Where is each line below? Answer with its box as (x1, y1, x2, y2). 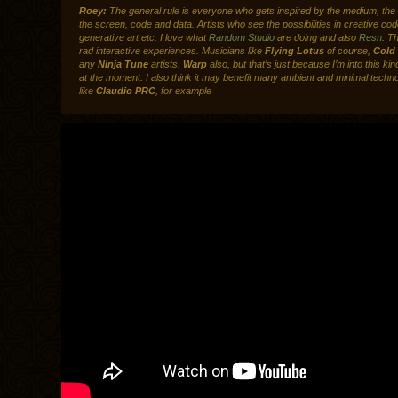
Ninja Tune (98, 59, 148, 70)
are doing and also (275, 32, 359, 44)
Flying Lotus (265, 45, 324, 57)
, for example (155, 85, 211, 97)
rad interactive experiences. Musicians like (79, 45, 265, 57)
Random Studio (209, 32, 275, 44)
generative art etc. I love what (79, 32, 209, 44)
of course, (324, 45, 373, 57)
